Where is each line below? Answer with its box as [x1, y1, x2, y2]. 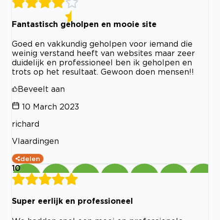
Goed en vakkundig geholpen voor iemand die [12, 39, 192, 49]
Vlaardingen [12, 137, 59, 146]
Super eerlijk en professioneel [12, 196, 133, 206]
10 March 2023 [22, 102, 79, 111]
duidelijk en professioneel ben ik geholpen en [12, 58, 192, 67]
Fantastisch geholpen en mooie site [12, 19, 157, 28]
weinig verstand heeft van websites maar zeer [12, 49, 195, 58]
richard [12, 119, 39, 129]
